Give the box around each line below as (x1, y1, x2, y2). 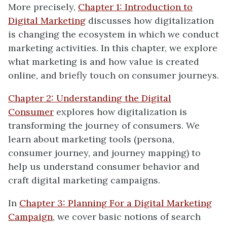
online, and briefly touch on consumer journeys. (8, 69, 219, 81)
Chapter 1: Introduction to (78, 1, 193, 13)
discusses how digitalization (86, 15, 214, 26)
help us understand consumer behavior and (8, 161, 200, 172)
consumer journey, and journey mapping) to (8, 147, 201, 159)
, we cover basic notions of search (53, 211, 201, 222)
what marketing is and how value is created (8, 56, 199, 67)
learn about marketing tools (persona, (8, 133, 174, 145)
